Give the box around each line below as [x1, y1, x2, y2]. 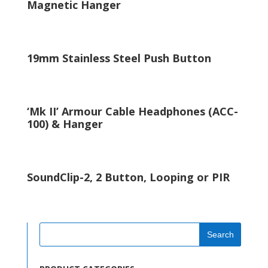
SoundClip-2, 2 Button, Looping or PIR [26, 170, 230, 185]
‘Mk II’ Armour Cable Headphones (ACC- [26, 104, 238, 119]
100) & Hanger [26, 117, 103, 132]
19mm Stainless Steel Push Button [26, 50, 211, 65]
